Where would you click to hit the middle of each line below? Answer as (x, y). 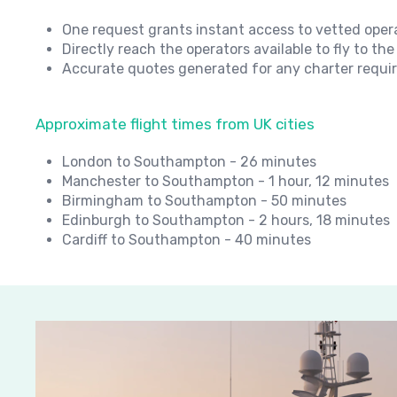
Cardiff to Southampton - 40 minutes (187, 240)
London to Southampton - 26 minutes (189, 162)
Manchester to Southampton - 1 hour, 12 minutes (226, 181)
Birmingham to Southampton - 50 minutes (204, 201)
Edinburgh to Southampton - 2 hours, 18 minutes (226, 220)
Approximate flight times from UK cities (175, 124)
